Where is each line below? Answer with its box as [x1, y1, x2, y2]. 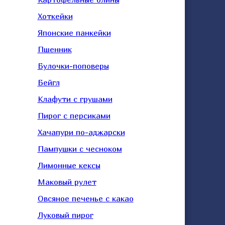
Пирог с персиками [37, 110, 110, 121]
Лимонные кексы [37, 160, 100, 170]
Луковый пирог [37, 210, 93, 220]
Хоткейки [37, 11, 73, 21]
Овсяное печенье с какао [37, 193, 134, 203]
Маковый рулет [37, 177, 96, 187]
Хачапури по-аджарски [37, 127, 125, 137]
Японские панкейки [37, 28, 111, 38]
